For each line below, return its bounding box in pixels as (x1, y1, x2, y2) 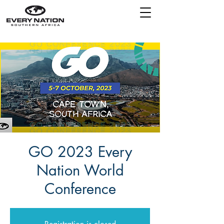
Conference (44, 179, 116, 198)
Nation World (36, 160, 124, 180)
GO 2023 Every (28, 142, 132, 161)
